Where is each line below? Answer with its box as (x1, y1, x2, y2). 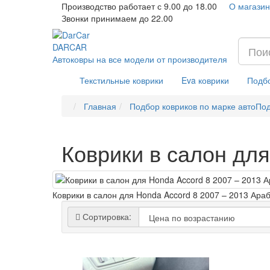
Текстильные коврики (80, 74, 163, 86)
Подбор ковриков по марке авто (130, 100, 256, 112)
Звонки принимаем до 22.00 (61, 12, 173, 24)
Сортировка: (80, 210, 131, 222)
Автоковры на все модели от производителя (52, 53, 227, 65)
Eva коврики (181, 74, 229, 86)
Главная (84, 100, 116, 112)
